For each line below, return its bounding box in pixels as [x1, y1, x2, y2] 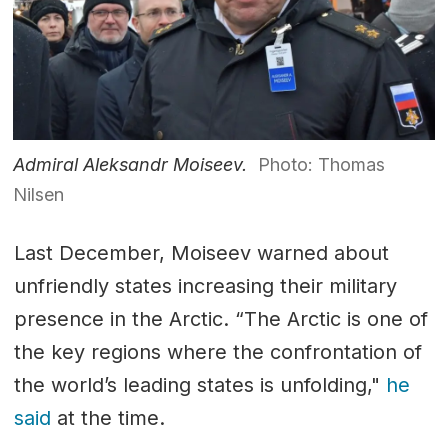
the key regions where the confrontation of [13, 340, 422, 365]
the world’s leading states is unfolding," [13, 373, 386, 398]
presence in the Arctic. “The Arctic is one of [13, 307, 428, 332]
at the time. [50, 406, 171, 431]
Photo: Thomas [257, 153, 385, 175]
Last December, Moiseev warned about [13, 241, 389, 266]
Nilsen [13, 183, 65, 205]
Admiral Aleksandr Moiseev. [13, 153, 248, 175]
